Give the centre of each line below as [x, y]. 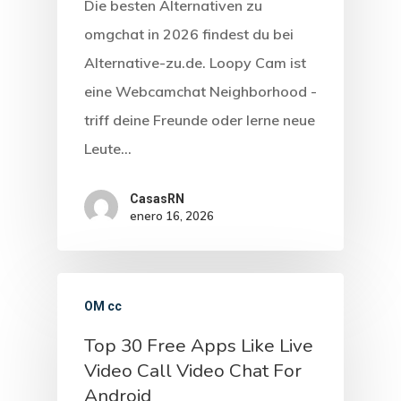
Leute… [108, 148]
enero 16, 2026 [172, 216]
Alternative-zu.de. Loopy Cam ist [195, 62]
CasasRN [157, 199]
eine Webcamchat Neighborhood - [200, 91]
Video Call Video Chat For [193, 371]
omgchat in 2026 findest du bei [189, 34]
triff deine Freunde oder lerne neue [200, 119]
